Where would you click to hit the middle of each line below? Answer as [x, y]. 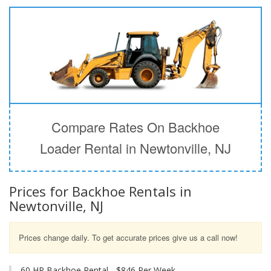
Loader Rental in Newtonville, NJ [135, 148]
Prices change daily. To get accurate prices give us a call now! [128, 237]
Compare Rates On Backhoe [135, 126]
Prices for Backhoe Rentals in [100, 191]
